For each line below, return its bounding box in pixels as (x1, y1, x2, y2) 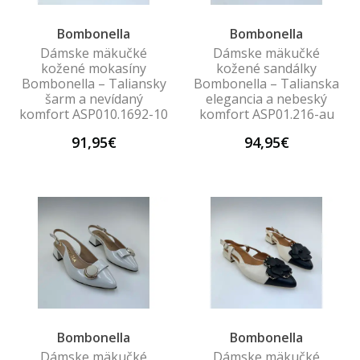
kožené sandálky (216, 59, 317, 77)
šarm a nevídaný (44, 90, 143, 108)
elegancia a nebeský (206, 90, 327, 108)
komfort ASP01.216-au (198, 105, 334, 123)
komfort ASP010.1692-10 (19, 105, 168, 123)
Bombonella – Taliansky (21, 75, 166, 92)
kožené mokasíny (41, 59, 146, 77)
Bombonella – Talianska (194, 75, 339, 92)
